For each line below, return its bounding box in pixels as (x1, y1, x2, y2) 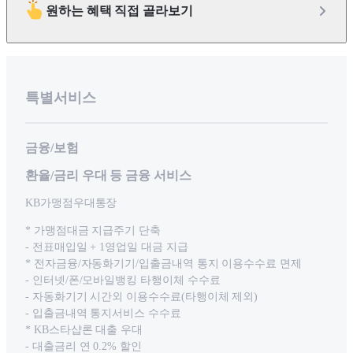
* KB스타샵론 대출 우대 (25, 324, 143, 336)
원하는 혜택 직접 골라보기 (46, 3, 193, 17)
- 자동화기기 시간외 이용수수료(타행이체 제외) (25, 291, 258, 303)
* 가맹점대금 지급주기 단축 (25, 225, 161, 237)
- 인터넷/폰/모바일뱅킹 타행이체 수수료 (25, 274, 221, 287)
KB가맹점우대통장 (25, 197, 117, 210)
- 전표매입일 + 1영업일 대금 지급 (25, 241, 188, 254)
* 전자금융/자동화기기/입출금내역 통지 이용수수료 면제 (25, 258, 302, 270)
